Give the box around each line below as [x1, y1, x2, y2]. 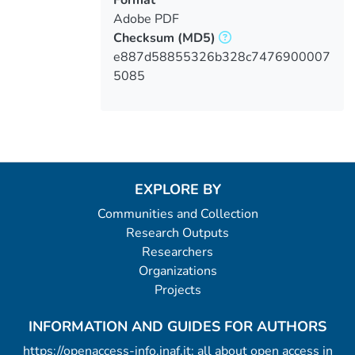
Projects [154, 281, 201, 299]
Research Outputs [126, 224, 229, 242]
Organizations [138, 262, 217, 280]
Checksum [113, 29, 174, 47]
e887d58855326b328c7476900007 [113, 48, 330, 66]
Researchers [142, 243, 213, 261]
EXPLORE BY [134, 180, 221, 199]
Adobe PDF [113, 10, 179, 28]
